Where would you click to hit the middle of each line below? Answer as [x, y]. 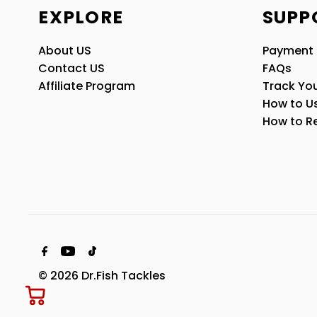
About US [65, 51]
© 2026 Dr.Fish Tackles [102, 275]
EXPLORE [81, 18]
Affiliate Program [87, 86]
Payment [288, 51]
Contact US [72, 69]
